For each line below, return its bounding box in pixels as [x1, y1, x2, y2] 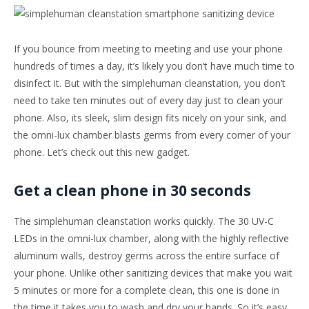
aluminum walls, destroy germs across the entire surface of [14, 249, 279, 263]
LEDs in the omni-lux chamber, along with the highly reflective [14, 232, 289, 246]
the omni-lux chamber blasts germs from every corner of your [14, 128, 290, 142]
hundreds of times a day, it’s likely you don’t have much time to [14, 59, 295, 73]
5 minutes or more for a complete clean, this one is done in [14, 283, 279, 297]
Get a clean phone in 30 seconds [14, 181, 251, 201]
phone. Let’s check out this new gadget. [14, 146, 190, 159]
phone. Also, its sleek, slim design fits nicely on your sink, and [14, 111, 286, 125]
